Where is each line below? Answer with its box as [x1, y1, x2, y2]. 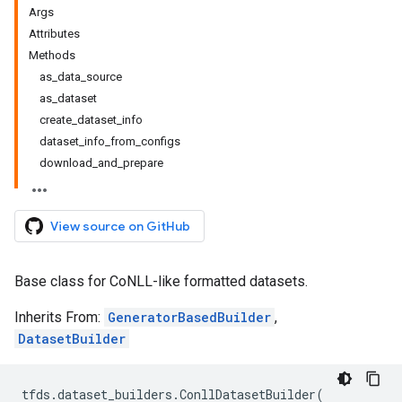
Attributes [29, 27, 80, 40]
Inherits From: [14, 309, 104, 326]
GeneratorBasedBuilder [108, 309, 271, 326]
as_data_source [39, 70, 122, 83]
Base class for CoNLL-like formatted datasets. [14, 273, 308, 290]
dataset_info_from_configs [39, 135, 180, 148]
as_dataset [39, 92, 97, 105]
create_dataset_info [39, 113, 143, 127]
